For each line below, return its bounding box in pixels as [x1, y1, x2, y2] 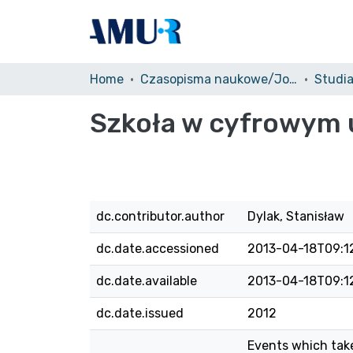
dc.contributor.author [96, 209, 225, 224]
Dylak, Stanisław [247, 209, 344, 224]
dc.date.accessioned [96, 241, 219, 256]
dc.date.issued [96, 306, 184, 321]
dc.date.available [96, 273, 197, 288]
